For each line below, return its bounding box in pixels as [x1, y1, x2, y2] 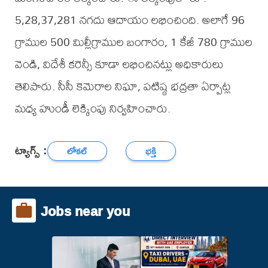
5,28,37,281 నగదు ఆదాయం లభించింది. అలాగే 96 [14, 8, 245, 32]
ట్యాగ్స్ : [14, 138, 47, 161]
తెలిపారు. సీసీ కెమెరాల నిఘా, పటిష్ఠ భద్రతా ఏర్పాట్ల [14, 74, 231, 98]
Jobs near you [41, 198, 130, 224]
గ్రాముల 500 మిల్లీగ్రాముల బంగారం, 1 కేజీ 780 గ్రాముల [14, 30, 252, 54]
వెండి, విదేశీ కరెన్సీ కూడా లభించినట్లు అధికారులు [14, 52, 224, 76]
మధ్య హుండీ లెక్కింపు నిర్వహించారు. [14, 96, 170, 120]
